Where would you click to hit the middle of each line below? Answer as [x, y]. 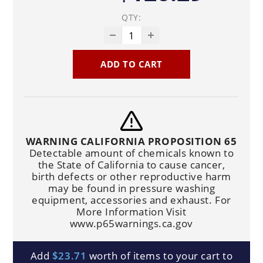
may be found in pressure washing [131, 188]
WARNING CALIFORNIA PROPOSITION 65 [131, 141]
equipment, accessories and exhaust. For [131, 200]
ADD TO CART [131, 64]
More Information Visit [131, 212]
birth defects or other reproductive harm [131, 177]
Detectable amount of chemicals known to [131, 153]
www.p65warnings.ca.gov [131, 224]
